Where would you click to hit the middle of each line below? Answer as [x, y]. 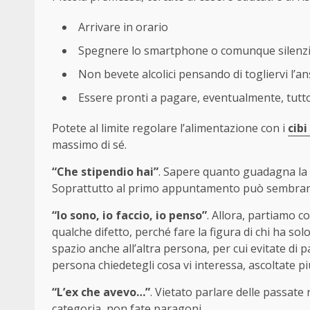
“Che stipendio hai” [105, 171]
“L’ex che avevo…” [101, 292]
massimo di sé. [89, 144]
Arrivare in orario [123, 27]
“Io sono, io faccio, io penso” [129, 215]
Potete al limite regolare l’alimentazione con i [168, 128]
